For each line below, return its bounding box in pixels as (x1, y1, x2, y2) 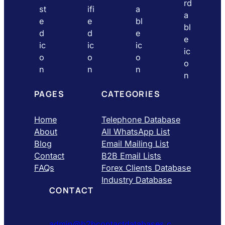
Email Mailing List (101, 138, 169, 149)
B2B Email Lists (101, 150, 161, 161)
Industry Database (101, 174, 172, 185)
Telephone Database (101, 114, 180, 125)
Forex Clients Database (101, 162, 191, 173)
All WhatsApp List (101, 126, 170, 137)
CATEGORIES (101, 88, 160, 99)
